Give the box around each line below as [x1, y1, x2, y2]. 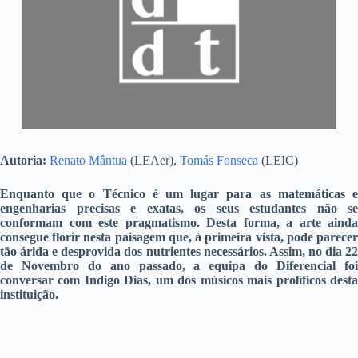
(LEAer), [127, 153, 180, 168]
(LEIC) [258, 153, 298, 168]
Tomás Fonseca [180, 153, 258, 168]
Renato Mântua [50, 153, 127, 168]
